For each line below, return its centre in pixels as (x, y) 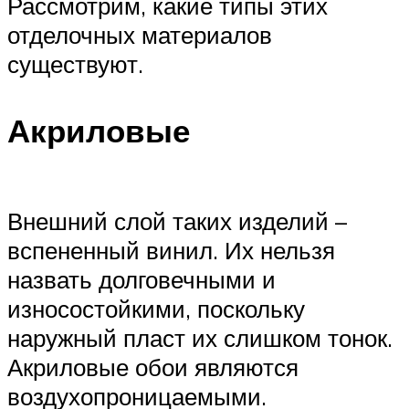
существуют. (75, 63)
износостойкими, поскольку (156, 308)
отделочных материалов (140, 34)
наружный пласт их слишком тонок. (200, 337)
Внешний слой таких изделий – (177, 220)
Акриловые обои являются (153, 367)
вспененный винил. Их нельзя (171, 250)
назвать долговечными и (142, 279)
